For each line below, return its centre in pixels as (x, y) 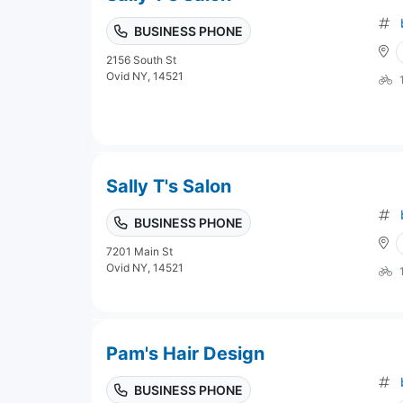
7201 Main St (139, 251)
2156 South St (141, 59)
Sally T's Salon (169, 186)
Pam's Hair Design (185, 353)
